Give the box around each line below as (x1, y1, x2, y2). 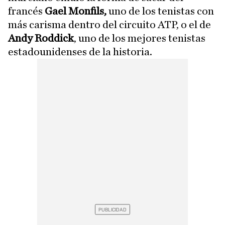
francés (8, 5, 45, 17)
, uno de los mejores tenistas (74, 32, 205, 44)
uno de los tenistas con (108, 5, 214, 17)
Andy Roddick (8, 32, 74, 44)
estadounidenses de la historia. (8, 46, 152, 57)
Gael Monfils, (45, 5, 108, 17)
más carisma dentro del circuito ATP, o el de (8, 19, 211, 30)
